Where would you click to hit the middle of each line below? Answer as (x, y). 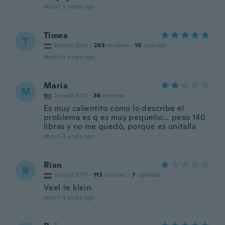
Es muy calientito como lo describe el (114, 108)
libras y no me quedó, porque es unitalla (120, 126)
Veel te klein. (69, 188)
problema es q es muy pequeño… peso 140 (125, 117)
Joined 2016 (71, 45)
